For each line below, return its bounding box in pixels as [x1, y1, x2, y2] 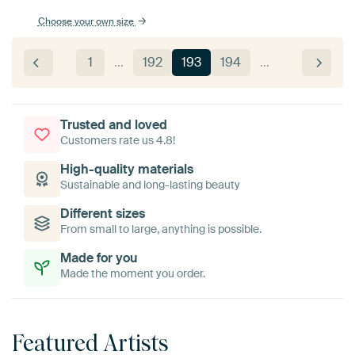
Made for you [60, 250, 137, 267]
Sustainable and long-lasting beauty [60, 177, 240, 193]
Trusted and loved [60, 116, 167, 134]
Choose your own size [37, 15, 136, 29]
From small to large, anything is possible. [60, 222, 261, 237]
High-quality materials [60, 161, 193, 178]
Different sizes [60, 205, 145, 223]
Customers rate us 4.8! [60, 133, 175, 148]
